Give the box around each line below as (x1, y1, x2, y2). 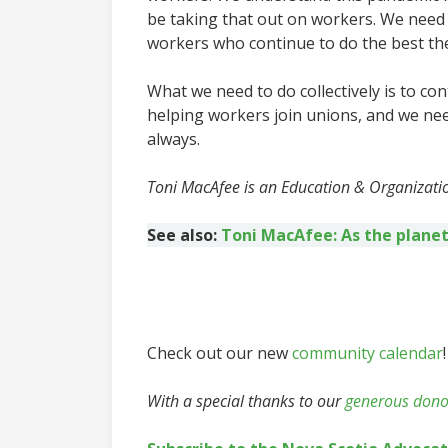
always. (147, 128, 204, 151)
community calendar (292, 342, 443, 365)
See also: (147, 224, 221, 247)
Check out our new (147, 342, 292, 365)
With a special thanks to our (147, 390, 345, 413)
